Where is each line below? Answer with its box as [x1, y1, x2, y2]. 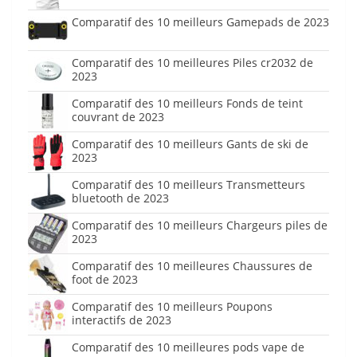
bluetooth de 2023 [72, 190, 169, 206]
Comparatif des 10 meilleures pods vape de [72, 339, 304, 355]
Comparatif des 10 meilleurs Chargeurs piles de [72, 218, 328, 233]
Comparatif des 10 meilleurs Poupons [72, 299, 273, 315]
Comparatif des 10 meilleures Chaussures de [72, 258, 312, 274]
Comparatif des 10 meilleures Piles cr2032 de [72, 55, 313, 71]
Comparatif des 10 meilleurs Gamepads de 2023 [72, 14, 329, 30]
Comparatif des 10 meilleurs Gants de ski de [72, 136, 308, 152]
